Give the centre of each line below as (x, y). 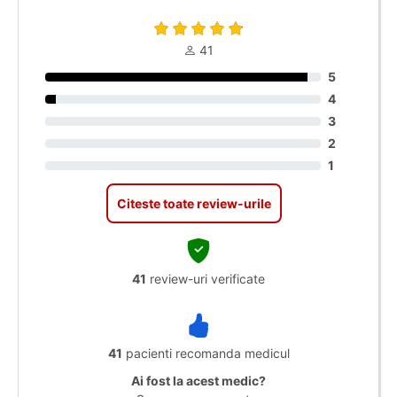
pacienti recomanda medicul (206, 353)
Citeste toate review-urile (194, 203)
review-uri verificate (206, 279)
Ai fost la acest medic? (198, 381)
